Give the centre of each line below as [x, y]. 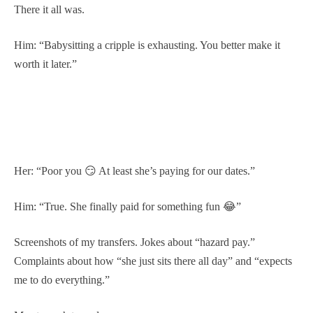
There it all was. [49, 9]
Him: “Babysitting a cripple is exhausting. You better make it [147, 45]
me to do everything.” [62, 279]
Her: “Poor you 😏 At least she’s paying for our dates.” [134, 170]
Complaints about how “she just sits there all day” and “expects [153, 261]
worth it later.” [45, 64]
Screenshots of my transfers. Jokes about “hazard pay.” [134, 242]
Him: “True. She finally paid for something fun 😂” [128, 206]
